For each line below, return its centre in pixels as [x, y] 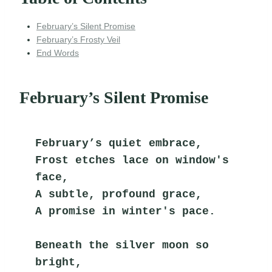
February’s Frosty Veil [78, 40]
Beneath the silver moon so [122, 246]
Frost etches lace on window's [132, 161]
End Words [58, 53]
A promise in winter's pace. [126, 212]
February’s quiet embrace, [119, 144]
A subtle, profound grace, [119, 195]
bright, [59, 263]
